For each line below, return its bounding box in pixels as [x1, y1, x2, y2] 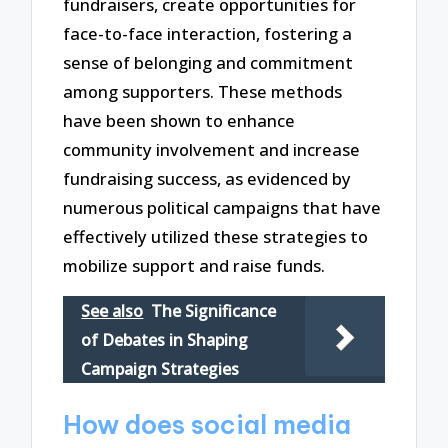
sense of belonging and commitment [63, 50, 354, 74]
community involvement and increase [63, 137, 361, 161]
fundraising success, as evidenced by [63, 166, 352, 190]
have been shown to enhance [63, 108, 296, 132]
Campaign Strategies [81, 357, 240, 380]
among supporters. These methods [63, 79, 343, 103]
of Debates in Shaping [81, 328, 249, 351]
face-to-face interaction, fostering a [63, 21, 353, 45]
